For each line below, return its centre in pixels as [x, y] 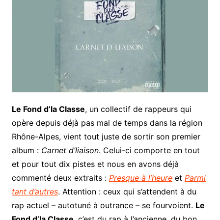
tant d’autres [35, 192]
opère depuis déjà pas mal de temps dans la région [107, 123]
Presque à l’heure [140, 178]
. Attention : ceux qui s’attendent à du [127, 192]
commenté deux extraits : [60, 178]
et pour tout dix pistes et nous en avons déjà [95, 164]
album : [26, 151]
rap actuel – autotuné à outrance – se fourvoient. [103, 206]
